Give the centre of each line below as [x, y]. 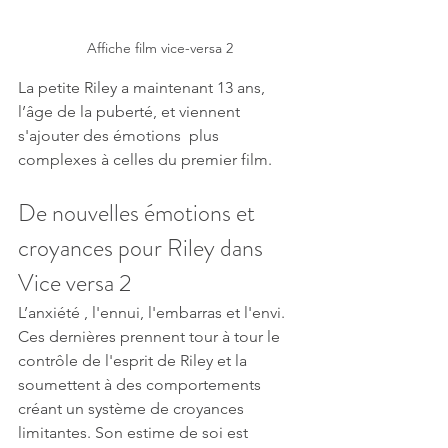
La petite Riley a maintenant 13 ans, [143, 87]
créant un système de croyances [133, 408]
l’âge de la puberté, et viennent [131, 111]
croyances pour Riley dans [143, 247]
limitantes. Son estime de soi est [135, 432]
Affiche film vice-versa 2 [160, 47]
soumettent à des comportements [141, 384]
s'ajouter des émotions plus [120, 135]
